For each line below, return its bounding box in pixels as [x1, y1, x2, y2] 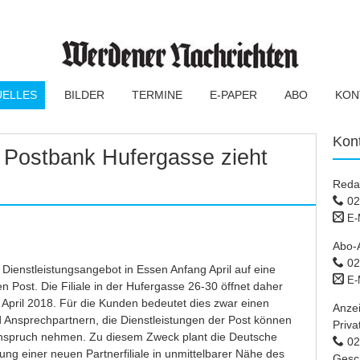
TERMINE [132, 88, 182, 101]
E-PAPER [210, 88, 257, 101]
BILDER [64, 88, 104, 101]
